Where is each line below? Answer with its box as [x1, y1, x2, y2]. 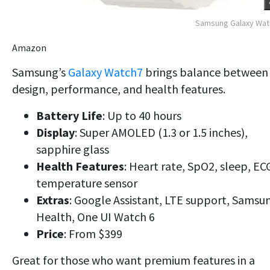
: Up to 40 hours [102, 107, 181, 123]
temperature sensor [36, 175, 137, 190]
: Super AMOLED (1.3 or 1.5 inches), [75, 124, 248, 140]
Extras [36, 192, 69, 207]
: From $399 [64, 225, 122, 241]
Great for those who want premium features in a [12, 252, 255, 268]
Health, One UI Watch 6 [36, 209, 155, 224]
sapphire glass [36, 141, 109, 157]
